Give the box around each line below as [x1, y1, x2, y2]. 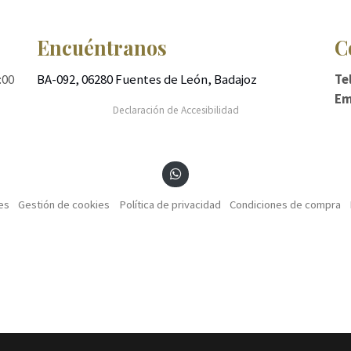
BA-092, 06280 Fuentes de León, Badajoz [36, 70, 257, 88]
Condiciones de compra [229, 197, 341, 212]
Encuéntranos [36, 34, 167, 61]
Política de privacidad [118, 197, 221, 212]
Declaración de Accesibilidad [112, 103, 239, 117]
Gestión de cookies [18, 197, 110, 212]
